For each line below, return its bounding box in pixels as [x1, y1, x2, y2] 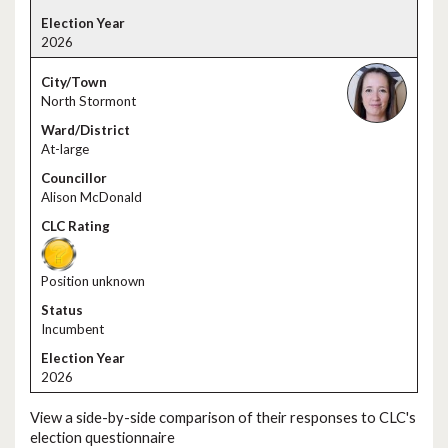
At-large [41, 141, 89, 157]
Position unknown [41, 273, 145, 289]
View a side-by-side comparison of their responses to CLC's [30, 408, 416, 426]
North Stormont [41, 93, 136, 109]
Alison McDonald [41, 189, 142, 205]
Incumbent [41, 321, 104, 337]
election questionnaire [30, 428, 175, 446]
